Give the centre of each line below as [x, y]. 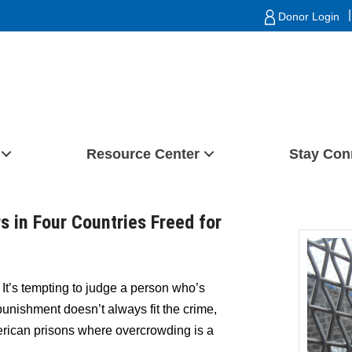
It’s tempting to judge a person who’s [104, 288]
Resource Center [143, 154]
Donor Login [307, 16]
